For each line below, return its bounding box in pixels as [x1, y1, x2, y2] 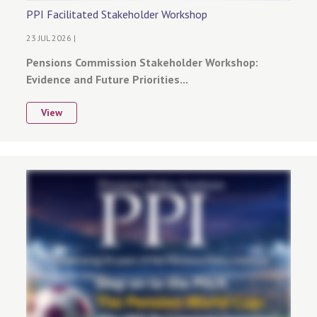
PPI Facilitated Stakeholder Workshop [26, 7, 207, 21]
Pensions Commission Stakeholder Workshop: [26, 55, 259, 69]
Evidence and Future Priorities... [26, 72, 189, 86]
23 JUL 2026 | [26, 33, 76, 43]
